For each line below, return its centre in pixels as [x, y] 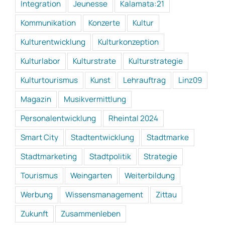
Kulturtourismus [49, 80]
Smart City [39, 138]
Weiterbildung [150, 176]
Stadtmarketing [49, 157]
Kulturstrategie [156, 61]
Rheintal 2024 [133, 119]
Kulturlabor [40, 61]
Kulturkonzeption [128, 42]
